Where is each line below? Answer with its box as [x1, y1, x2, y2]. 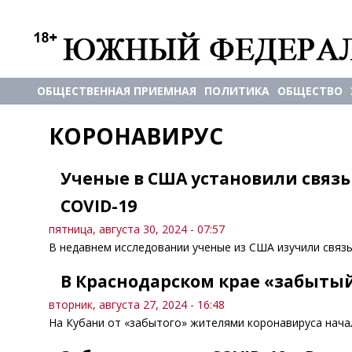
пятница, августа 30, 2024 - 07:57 [49, 222, 225, 236]
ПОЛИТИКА [204, 83, 269, 98]
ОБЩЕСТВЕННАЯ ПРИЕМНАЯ [37, 83, 196, 98]
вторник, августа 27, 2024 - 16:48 [49, 297, 225, 312]
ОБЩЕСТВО [277, 83, 343, 98]
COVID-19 [60, 195, 137, 217]
